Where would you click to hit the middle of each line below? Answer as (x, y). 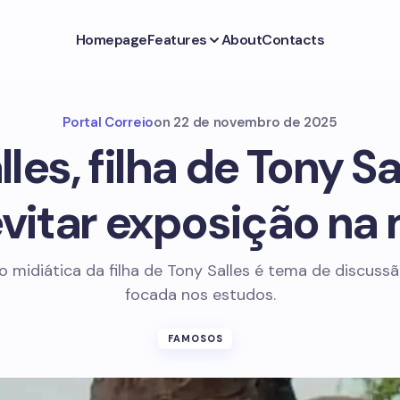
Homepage (111, 39)
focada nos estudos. (200, 295)
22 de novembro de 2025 (255, 122)
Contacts (293, 39)
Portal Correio (108, 122)
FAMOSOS (196, 338)
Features (177, 39)
